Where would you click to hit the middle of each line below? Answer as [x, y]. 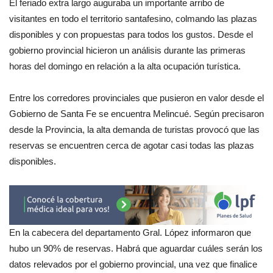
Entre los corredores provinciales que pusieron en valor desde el [136, 97]
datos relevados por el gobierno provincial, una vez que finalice [133, 264]
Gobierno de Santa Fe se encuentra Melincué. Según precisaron [136, 113]
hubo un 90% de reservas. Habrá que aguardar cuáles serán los [136, 249]
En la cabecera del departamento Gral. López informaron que [130, 233]
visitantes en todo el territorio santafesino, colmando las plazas [133, 18]
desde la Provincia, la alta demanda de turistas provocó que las [134, 129]
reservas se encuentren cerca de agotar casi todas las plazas [132, 145]
